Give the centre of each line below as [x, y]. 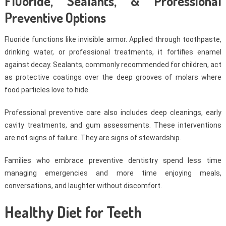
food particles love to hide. [47, 90]
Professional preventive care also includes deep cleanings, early [113, 113]
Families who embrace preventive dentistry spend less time [113, 161]
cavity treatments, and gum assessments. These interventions [113, 125]
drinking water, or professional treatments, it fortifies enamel [113, 52]
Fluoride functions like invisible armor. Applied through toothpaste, [113, 40]
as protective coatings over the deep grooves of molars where [113, 77]
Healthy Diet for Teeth [73, 212]
